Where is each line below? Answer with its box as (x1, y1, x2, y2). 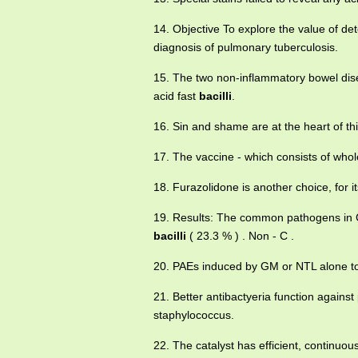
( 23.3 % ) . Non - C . (186, 229, 294, 242)
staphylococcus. (153, 308, 234, 321)
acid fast (153, 89, 199, 102)
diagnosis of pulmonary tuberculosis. (153, 41, 338, 54)
